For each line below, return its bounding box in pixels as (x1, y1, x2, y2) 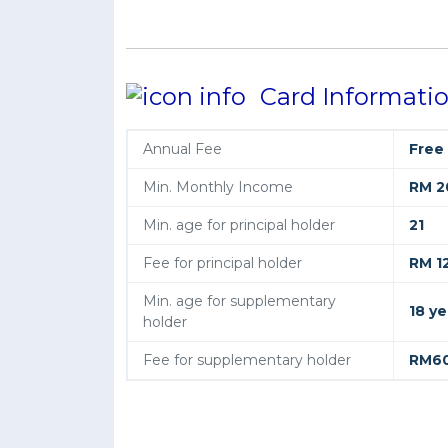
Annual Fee (143, 139, 222, 158)
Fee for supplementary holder (143, 350, 351, 369)
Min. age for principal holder (143, 215, 335, 234)
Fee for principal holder (143, 253, 302, 272)
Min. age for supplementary (143, 291, 336, 310)
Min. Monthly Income (143, 177, 293, 196)
